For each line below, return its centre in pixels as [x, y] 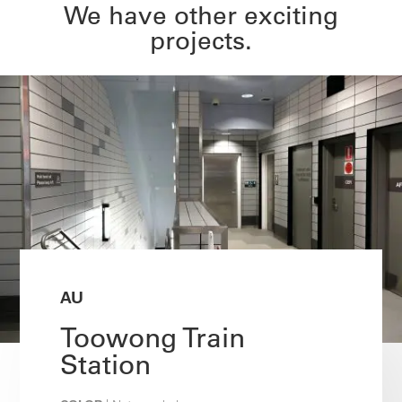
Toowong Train [153, 337]
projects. [201, 40]
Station [106, 364]
